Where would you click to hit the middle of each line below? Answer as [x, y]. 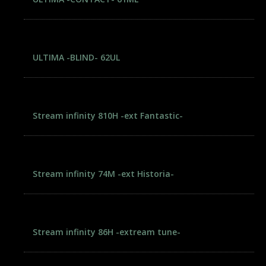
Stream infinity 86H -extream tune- [107, 232]
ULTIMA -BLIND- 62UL [76, 57]
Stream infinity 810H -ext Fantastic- [108, 115]
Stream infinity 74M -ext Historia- [103, 174]
